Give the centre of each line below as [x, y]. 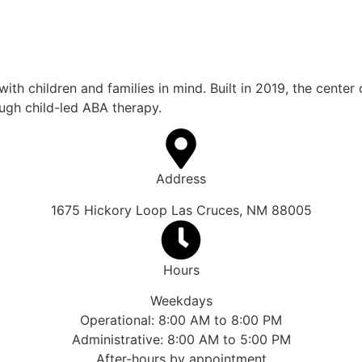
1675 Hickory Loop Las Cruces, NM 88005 [181, 210]
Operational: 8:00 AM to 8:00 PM [181, 320]
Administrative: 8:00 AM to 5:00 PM [181, 339]
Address [181, 179]
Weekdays [181, 300]
